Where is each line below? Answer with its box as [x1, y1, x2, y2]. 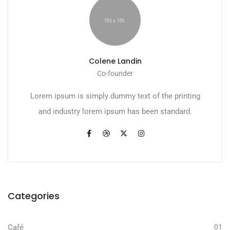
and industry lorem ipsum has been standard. [38, 107, 192, 117]
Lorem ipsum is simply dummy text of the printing [30, 91, 200, 101]
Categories [8, 189, 60, 203]
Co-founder [97, 69, 133, 78]
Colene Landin [88, 56, 142, 67]
